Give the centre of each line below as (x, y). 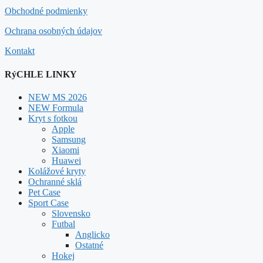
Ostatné (89, 245)
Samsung (69, 139)
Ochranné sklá (55, 181)
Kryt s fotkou (53, 118)
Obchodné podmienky (46, 11)
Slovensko (71, 213)
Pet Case (44, 192)
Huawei (66, 160)
